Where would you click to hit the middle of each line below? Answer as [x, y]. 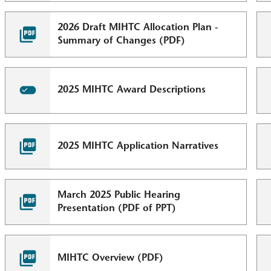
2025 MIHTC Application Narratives [138, 146]
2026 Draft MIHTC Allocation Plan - [138, 28]
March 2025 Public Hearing [119, 196]
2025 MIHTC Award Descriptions [132, 90]
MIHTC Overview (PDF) [111, 258]
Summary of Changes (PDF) [122, 41]
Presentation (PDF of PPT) [117, 209]
